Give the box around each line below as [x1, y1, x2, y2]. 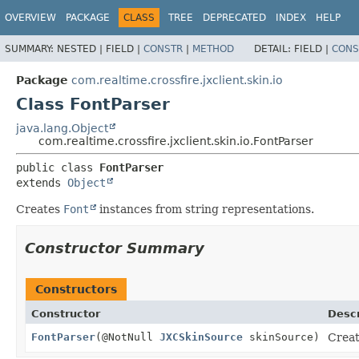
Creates [16, 202, 63, 216]
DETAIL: [254, 42, 294, 54]
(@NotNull [95, 330, 159, 343]
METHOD [192, 42, 234, 54]
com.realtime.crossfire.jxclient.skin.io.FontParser [38, 134, 313, 147]
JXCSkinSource [159, 330, 243, 343]
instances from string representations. [96, 202, 314, 216]
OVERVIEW [5, 12, 56, 23]
